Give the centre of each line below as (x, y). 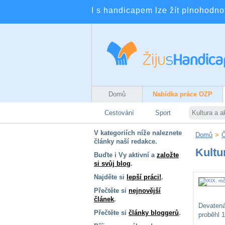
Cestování (119, 113)
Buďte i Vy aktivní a (125, 155)
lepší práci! (144, 177)
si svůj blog (112, 163)
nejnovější (145, 191)
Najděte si (110, 177)
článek (104, 199)
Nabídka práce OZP (183, 94)
